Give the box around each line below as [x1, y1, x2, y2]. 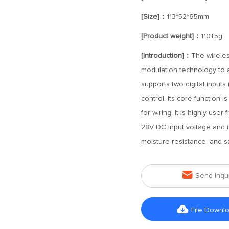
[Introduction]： [141, 52, 191, 59]
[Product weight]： [141, 33, 201, 40]
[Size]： [141, 13, 167, 20]
